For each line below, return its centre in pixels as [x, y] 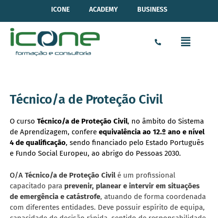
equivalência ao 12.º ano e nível [152, 132]
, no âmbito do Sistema [166, 121]
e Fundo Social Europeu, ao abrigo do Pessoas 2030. [95, 154]
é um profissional [145, 175]
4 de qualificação [38, 143]
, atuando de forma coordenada [153, 196]
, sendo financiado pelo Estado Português [135, 143]
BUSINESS [152, 9]
